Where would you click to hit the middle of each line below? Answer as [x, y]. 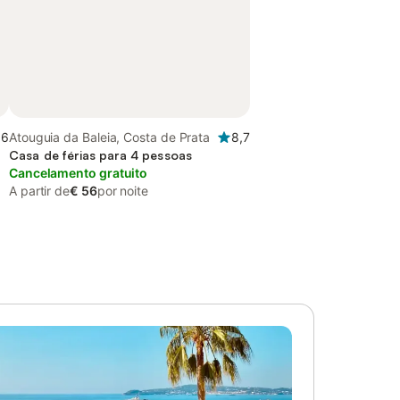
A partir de [40, 191]
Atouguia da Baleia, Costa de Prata [110, 137]
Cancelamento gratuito [79, 173]
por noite [122, 191]
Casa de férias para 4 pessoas [101, 155]
